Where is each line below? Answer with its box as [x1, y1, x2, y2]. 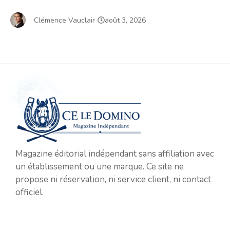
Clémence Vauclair [34, 15, 95, 25]
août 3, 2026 [105, 15, 146, 25]
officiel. [15, 186, 44, 199]
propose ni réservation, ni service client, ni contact [15, 174, 211, 186]
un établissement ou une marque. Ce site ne [15, 161, 184, 173]
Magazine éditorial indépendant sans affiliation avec [15, 148, 214, 160]
